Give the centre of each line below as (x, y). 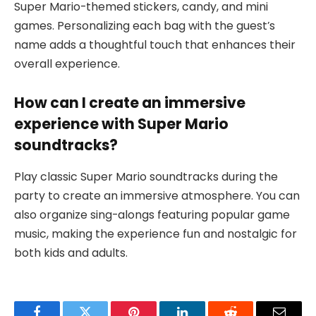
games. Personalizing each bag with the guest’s (145, 25)
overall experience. (67, 63)
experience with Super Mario (121, 124)
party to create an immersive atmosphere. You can (157, 195)
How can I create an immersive (130, 103)
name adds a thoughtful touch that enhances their (155, 44)
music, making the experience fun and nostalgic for (156, 233)
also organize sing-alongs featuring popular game (152, 214)
